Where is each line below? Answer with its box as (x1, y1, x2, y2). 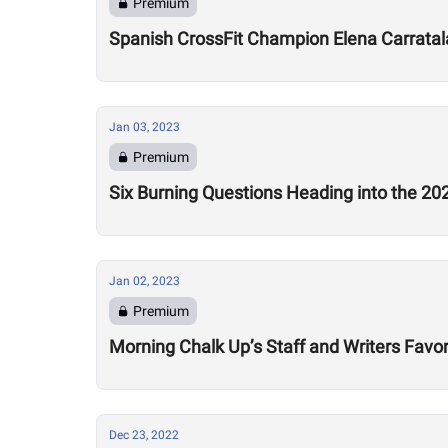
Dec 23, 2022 (109, 428, 179, 442)
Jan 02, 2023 (109, 274, 180, 288)
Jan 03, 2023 (109, 120, 180, 134)
